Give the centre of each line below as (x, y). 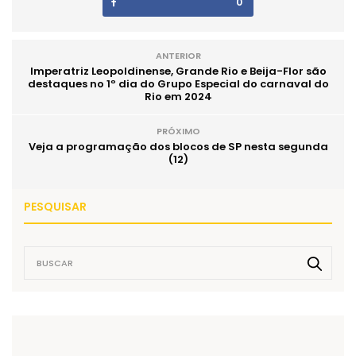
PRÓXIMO (178, 131)
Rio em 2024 (178, 96)
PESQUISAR (55, 206)
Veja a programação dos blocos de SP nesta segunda (178, 146)
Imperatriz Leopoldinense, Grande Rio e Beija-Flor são (178, 71)
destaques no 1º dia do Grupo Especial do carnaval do (178, 83)
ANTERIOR (178, 55)
